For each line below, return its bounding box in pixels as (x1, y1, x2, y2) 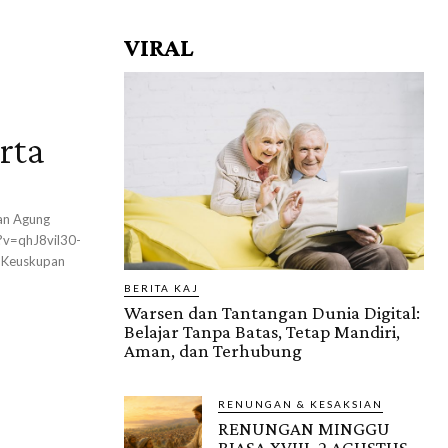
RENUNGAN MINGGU (218, 418, 390, 439)
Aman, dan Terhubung (124, 340, 302, 361)
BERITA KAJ (124, 282, 199, 294)
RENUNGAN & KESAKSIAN (218, 398, 383, 410)
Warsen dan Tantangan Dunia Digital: (124, 302, 420, 323)
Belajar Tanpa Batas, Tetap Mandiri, (124, 321, 400, 342)
